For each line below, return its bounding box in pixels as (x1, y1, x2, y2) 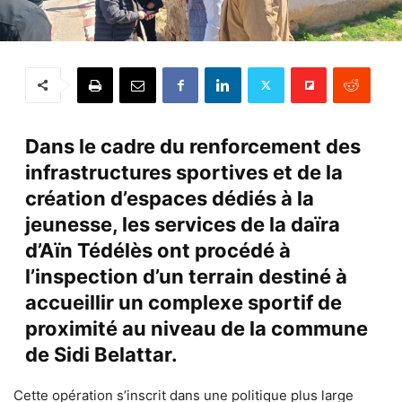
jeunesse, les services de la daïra (24, 212, 340, 236)
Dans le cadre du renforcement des (24, 134, 361, 158)
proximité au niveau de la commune (24, 316, 368, 340)
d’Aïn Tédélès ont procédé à (24, 238, 291, 262)
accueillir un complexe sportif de (24, 290, 342, 314)
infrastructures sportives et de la (24, 160, 343, 184)
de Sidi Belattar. (24, 342, 178, 366)
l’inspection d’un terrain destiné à (24, 264, 347, 288)
